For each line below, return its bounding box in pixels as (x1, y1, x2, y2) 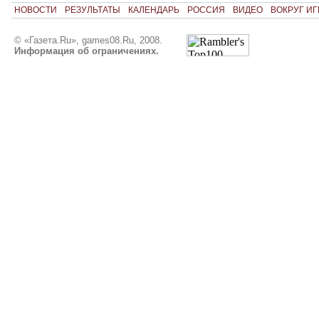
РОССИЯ (187, 5, 225, 16)
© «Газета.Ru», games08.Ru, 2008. (14, 34, 162, 46)
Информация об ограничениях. (14, 45, 159, 56)
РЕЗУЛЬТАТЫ (64, 5, 120, 16)
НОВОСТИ (14, 5, 57, 16)
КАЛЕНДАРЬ (127, 5, 179, 16)
